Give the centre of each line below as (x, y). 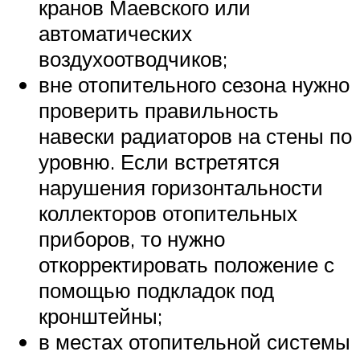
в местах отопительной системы (194, 342)
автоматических (115, 33)
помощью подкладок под (156, 290)
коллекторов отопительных (168, 213)
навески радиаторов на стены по (195, 136)
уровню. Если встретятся (159, 162)
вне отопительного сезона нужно (194, 85)
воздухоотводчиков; (133, 59)
